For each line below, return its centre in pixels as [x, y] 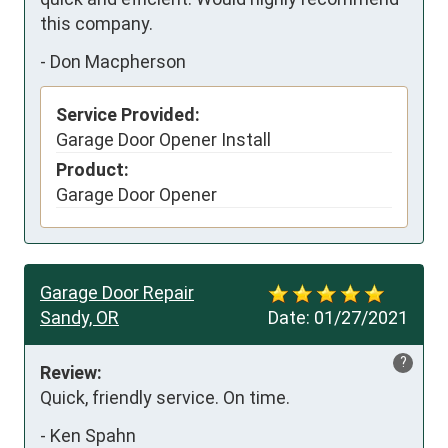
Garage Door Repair [117, 293]
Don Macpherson [118, 61]
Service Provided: [128, 115]
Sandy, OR [79, 318]
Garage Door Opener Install [163, 140]
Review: [71, 373]
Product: [92, 170]
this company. [96, 24]
